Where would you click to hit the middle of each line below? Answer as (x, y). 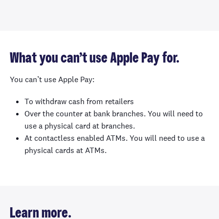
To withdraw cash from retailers (79, 101)
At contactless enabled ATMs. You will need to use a (115, 138)
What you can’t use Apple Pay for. (95, 58)
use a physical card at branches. (80, 126)
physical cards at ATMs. (66, 150)
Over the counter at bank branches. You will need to (114, 114)
